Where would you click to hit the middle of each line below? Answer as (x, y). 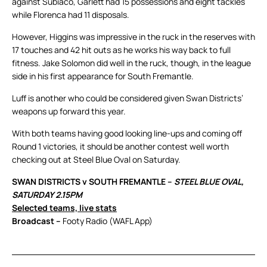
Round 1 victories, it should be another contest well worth (120, 147)
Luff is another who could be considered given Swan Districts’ (128, 98)
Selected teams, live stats (64, 208)
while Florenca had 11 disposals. (71, 15)
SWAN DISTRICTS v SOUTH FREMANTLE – (93, 182)
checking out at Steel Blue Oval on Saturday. (96, 160)
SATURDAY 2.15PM (47, 195)
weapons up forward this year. (69, 111)
